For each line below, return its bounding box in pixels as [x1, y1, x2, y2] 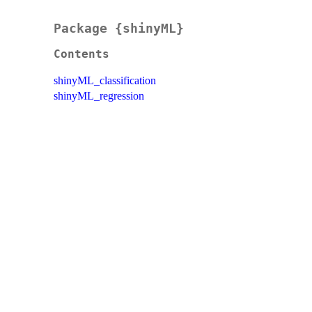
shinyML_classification [54, 75, 156, 87]
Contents [54, 48, 109, 61]
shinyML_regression [54, 90, 144, 102]
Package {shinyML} [54, 21, 184, 36]
